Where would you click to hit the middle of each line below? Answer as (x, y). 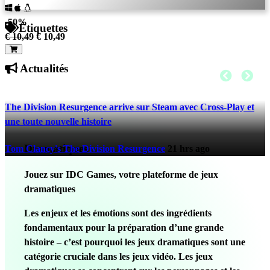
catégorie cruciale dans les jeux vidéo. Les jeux (118, 256)
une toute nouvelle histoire (58, 121)
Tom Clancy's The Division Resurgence (85, 148)
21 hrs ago (189, 148)
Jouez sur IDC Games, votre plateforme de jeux (121, 174)
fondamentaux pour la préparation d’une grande (124, 227)
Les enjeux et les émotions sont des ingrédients (118, 213)
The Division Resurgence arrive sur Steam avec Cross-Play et (130, 107)
